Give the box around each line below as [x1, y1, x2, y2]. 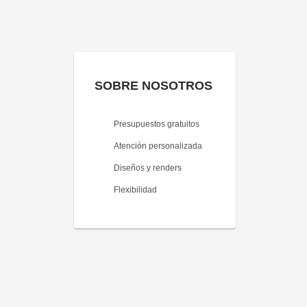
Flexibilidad [114, 185, 157, 195]
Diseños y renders [114, 163, 182, 173]
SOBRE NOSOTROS [95, 79, 212, 93]
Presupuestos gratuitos [114, 119, 199, 130]
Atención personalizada [114, 141, 202, 151]
